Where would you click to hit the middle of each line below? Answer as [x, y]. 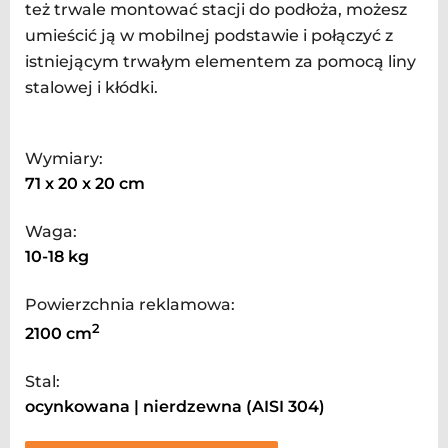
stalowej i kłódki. [91, 87]
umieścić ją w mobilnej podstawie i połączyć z [209, 35]
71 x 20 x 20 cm [85, 183]
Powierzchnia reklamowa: [130, 304]
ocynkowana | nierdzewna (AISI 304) [175, 407]
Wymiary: [64, 158]
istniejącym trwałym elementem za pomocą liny [220, 61]
